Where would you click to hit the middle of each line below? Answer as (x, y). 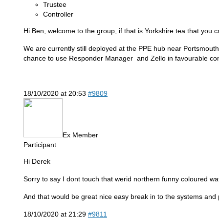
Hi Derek (37, 161)
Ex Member (80, 135)
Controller (58, 14)
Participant (40, 144)
